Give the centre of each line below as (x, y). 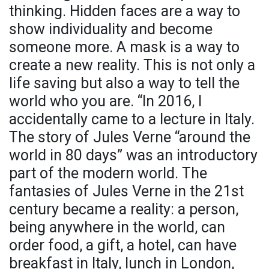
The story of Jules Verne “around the (130, 137)
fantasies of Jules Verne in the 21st (126, 191)
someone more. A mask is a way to (124, 47)
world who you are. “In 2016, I (105, 101)
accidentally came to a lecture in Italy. (132, 119)
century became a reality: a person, (124, 209)
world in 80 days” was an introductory (133, 155)
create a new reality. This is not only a (132, 65)
